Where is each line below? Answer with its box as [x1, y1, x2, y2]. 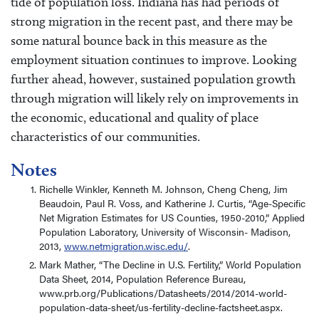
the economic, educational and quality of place [11, 110, 258, 125]
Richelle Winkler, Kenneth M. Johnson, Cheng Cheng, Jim [39, 182, 288, 197]
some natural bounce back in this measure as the [11, 33, 267, 48]
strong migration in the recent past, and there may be [11, 14, 293, 29]
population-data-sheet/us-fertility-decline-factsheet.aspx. [39, 300, 283, 315]
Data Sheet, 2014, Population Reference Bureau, [39, 271, 246, 286]
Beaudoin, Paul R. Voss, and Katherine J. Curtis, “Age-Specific [39, 196, 305, 211]
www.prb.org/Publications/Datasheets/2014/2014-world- [39, 286, 287, 300]
